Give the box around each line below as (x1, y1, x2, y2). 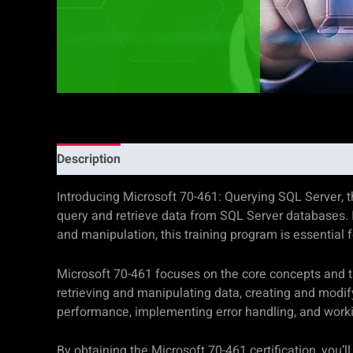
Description (57, 150, 121, 169)
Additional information (136, 150, 263, 169)
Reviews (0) (279, 150, 346, 169)
